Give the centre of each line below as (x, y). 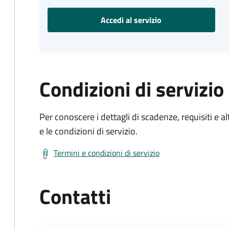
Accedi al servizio (131, 20)
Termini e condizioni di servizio (107, 153)
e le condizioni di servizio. (88, 131)
